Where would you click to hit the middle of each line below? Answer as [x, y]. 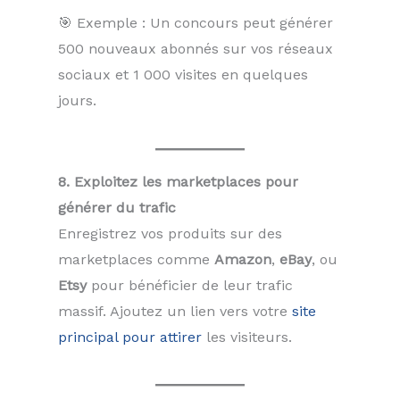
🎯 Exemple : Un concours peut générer [196, 22]
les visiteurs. [247, 337]
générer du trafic [117, 207]
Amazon [243, 259]
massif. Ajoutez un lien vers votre [175, 311]
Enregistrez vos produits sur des [170, 233]
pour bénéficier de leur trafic [190, 285]
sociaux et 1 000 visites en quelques [183, 74]
